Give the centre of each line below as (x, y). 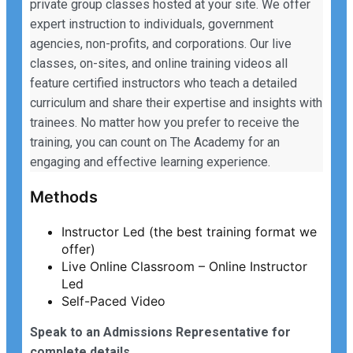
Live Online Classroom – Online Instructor (184, 267)
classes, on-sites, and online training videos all (159, 64)
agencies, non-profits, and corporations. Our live (161, 44)
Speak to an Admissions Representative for (160, 333)
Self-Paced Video (113, 301)
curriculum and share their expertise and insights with (176, 103)
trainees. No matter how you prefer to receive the (165, 123)
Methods (64, 197)
